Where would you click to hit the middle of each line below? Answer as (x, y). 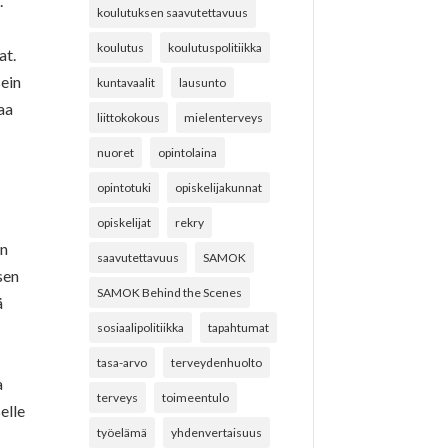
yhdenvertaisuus (217, 432)
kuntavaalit (126, 82)
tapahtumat (239, 327)
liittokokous (129, 117)
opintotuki (124, 187)
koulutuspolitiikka (215, 47)
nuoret (116, 152)
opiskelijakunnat (219, 187)
